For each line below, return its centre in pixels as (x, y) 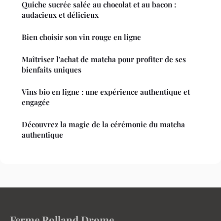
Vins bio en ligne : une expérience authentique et (106, 92)
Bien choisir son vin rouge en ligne (81, 37)
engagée (36, 102)
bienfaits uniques (52, 70)
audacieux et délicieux (60, 15)
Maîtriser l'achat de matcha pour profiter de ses (104, 59)
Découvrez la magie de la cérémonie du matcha (103, 125)
